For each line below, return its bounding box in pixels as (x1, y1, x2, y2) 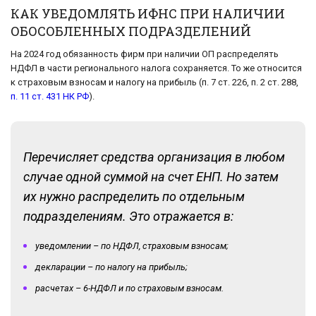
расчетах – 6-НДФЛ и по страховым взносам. (35, 282, 224, 293)
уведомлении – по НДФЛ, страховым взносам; (35, 240, 229, 251)
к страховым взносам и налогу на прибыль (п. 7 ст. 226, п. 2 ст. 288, (11, 76, 298, 87)
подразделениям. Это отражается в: (23, 208, 233, 224)
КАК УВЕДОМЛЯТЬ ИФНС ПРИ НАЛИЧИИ (11, 4, 285, 22)
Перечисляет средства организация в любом (23, 149, 285, 164)
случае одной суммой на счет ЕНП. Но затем (23, 169, 279, 184)
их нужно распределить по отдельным (23, 188, 245, 204)
